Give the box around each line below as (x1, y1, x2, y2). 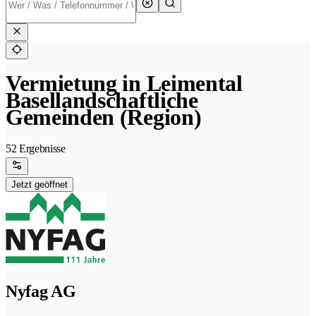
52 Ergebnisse (6, 142, 66, 155)
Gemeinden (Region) (6, 104, 202, 130)
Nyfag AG (6, 282, 76, 301)
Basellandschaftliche (6, 87, 198, 114)
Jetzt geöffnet (11, 179, 68, 190)
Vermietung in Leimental (6, 71, 243, 97)
